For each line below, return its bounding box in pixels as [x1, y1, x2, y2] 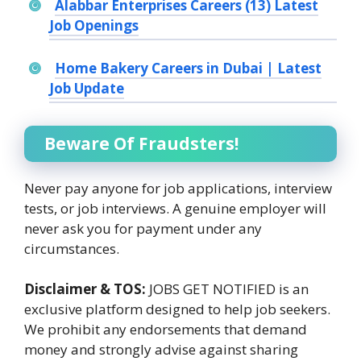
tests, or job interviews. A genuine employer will [24, 198, 326, 218]
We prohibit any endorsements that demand [24, 320, 307, 339]
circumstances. [24, 239, 119, 258]
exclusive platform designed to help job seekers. [24, 300, 330, 319]
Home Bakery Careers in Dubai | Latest [54, 59, 322, 78]
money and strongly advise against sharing [24, 340, 298, 359]
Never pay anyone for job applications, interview [24, 178, 332, 197]
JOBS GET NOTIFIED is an [146, 280, 309, 299]
